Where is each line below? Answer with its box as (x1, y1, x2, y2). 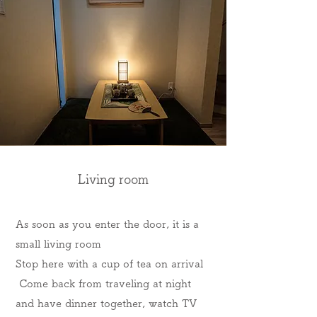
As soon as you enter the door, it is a (16, 219, 199, 229)
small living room (16, 238, 101, 249)
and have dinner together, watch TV (16, 298, 197, 309)
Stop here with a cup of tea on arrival (16, 258, 203, 269)
